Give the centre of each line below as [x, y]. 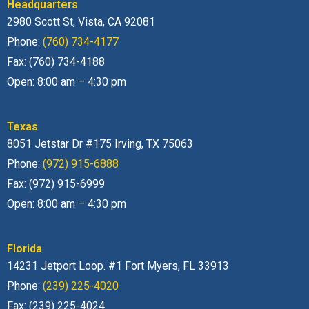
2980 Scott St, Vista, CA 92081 [81, 22]
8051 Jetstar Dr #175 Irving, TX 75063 [100, 144]
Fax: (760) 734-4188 [56, 62]
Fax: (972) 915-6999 [56, 184]
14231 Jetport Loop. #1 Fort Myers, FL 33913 [118, 266]
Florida [24, 249]
